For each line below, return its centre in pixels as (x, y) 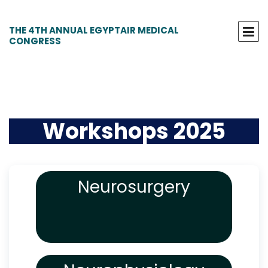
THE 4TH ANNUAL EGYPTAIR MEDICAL (94, 30)
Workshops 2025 (134, 131)
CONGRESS (35, 41)
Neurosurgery (134, 187)
